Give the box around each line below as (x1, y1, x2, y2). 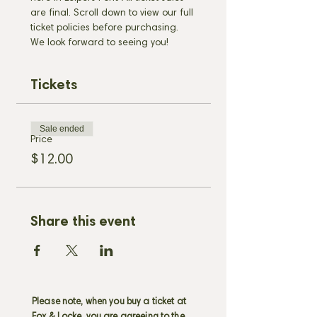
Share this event (30, 215, 136, 229)
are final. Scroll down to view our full (30, 8, 196, 18)
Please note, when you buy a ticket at (32, 298, 186, 307)
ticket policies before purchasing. (30, 23, 181, 33)
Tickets (30, 79, 77, 93)
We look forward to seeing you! (30, 38, 168, 48)
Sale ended (40, 124, 84, 134)
